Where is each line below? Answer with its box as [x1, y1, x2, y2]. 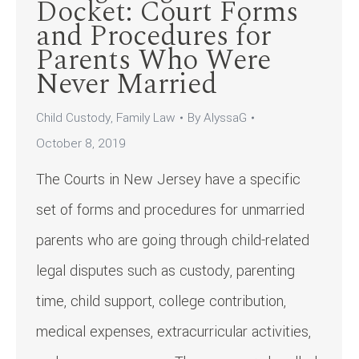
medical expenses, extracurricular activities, [36, 321, 311, 343]
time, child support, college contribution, [36, 291, 286, 313]
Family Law [116, 109, 175, 127]
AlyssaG [204, 109, 247, 127]
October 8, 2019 [36, 135, 126, 153]
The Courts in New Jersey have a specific [36, 169, 301, 191]
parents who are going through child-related [36, 230, 309, 252]
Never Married [36, 63, 217, 107]
